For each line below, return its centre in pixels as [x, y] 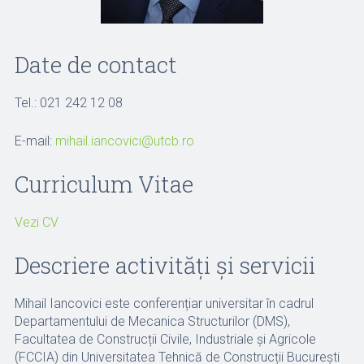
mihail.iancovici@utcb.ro [124, 141]
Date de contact [95, 65]
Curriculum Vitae [104, 184]
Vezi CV [36, 222]
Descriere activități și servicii [165, 265]
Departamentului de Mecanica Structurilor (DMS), [152, 321]
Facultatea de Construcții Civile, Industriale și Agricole [165, 339]
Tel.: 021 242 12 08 [68, 103]
